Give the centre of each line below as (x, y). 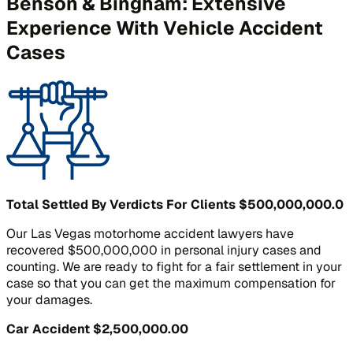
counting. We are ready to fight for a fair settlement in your (174, 266)
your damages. (49, 299)
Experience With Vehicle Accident (165, 28)
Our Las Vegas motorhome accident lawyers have (150, 233)
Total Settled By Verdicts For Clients (123, 204)
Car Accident (50, 329)
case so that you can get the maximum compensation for (171, 283)
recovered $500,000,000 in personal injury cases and (164, 250)
